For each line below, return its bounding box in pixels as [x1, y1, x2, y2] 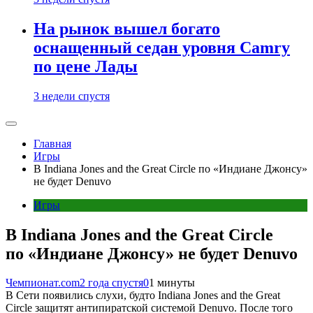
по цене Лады [34, 57, 138, 75]
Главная [34, 137, 71, 150]
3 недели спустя [34, 89, 110, 102]
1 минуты [149, 277, 195, 289]
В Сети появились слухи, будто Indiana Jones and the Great [6, 289, 280, 302]
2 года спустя [80, 277, 143, 289]
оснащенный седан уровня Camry [34, 38, 290, 57]
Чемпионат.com [6, 277, 80, 289]
